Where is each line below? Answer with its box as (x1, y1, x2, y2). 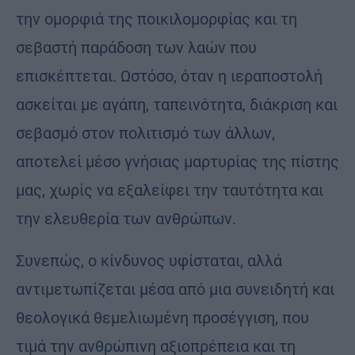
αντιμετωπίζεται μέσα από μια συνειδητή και (16, 279, 334, 299)
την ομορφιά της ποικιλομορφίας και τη (16, 9, 297, 29)
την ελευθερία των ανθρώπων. (16, 208, 236, 228)
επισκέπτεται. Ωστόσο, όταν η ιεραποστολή (16, 66, 323, 86)
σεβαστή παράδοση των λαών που (16, 37, 257, 57)
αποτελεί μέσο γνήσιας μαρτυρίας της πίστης (16, 151, 339, 171)
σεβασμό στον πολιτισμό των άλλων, (16, 123, 275, 143)
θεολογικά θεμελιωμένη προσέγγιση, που (16, 307, 309, 327)
